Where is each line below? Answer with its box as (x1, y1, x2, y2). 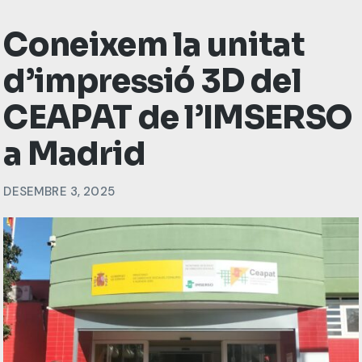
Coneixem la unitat (3, 25, 305, 65)
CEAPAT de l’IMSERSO (3, 98, 352, 138)
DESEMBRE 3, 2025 (3, 183, 115, 200)
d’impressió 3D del (3, 61, 301, 102)
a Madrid (3, 134, 145, 175)
